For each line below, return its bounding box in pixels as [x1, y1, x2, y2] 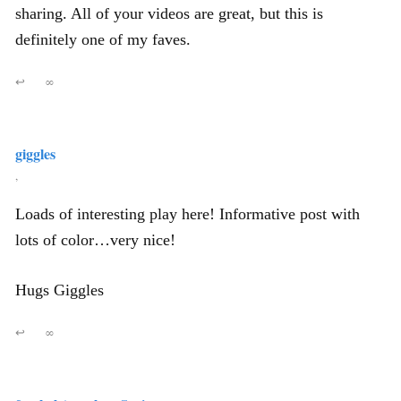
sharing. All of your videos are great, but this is [15, 4, 323, 22]
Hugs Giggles [15, 281, 104, 299]
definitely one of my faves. [15, 30, 191, 48]
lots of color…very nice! [15, 231, 175, 249]
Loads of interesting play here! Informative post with [15, 205, 360, 223]
